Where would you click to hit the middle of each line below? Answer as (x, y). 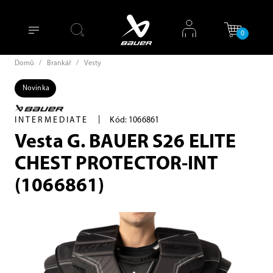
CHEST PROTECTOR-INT (116, 165)
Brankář (59, 63)
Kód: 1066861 (135, 120)
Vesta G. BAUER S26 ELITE (126, 143)
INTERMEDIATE (52, 120)
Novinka (36, 88)
